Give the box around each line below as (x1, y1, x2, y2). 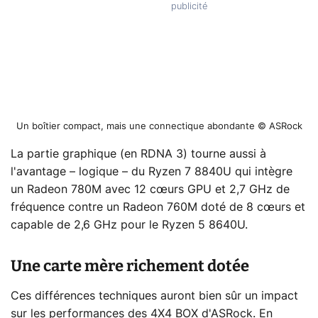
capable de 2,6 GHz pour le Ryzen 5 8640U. (11, 219, 248, 231)
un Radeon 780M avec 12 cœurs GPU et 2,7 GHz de (11, 183, 290, 195)
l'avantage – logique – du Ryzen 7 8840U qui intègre (11, 165, 292, 177)
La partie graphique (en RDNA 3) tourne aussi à (11, 148, 266, 160)
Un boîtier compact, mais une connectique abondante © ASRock (16, 121, 302, 131)
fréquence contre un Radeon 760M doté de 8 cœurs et (11, 201, 305, 213)
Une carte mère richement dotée (11, 256, 249, 275)
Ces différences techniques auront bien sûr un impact (11, 290, 298, 302)
